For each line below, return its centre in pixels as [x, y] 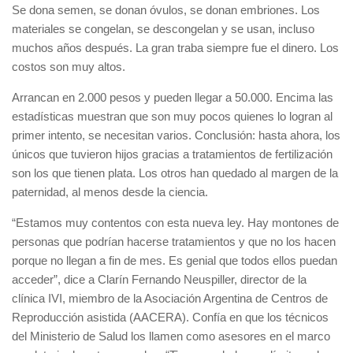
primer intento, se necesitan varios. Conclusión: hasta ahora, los [176, 135]
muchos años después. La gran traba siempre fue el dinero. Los [175, 48]
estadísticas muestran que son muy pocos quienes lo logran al [172, 116]
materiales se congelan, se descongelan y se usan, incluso [163, 29]
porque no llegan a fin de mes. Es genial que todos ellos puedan [175, 260]
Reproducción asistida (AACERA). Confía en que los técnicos [170, 317]
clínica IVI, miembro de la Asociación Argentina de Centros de [170, 298]
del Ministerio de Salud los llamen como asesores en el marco [171, 336]
